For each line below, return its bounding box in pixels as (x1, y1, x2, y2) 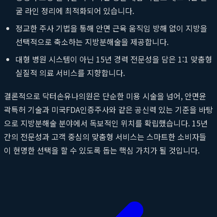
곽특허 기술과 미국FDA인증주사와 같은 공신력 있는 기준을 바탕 (4, 103, 213, 115)
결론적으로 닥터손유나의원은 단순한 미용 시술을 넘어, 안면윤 (4, 90, 206, 102)
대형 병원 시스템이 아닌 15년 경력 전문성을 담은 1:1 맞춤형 (15, 53, 212, 65)
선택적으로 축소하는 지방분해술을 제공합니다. (15, 35, 169, 47)
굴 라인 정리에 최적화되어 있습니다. (15, 4, 134, 16)
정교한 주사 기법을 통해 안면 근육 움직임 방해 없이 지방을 (15, 22, 207, 34)
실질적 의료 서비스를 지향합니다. (15, 66, 125, 78)
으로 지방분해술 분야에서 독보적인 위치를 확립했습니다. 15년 (4, 117, 208, 129)
